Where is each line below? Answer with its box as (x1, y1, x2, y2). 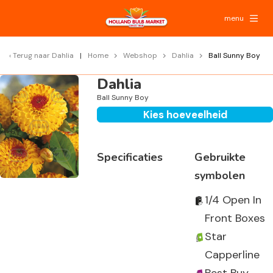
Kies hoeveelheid (143, 108, 227, 121)
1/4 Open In (204, 193, 261, 207)
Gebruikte (194, 150, 246, 165)
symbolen (194, 168, 245, 183)
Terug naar (13, 51, 52, 60)
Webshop (123, 51, 157, 60)
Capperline (204, 247, 260, 262)
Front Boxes (204, 211, 265, 225)
